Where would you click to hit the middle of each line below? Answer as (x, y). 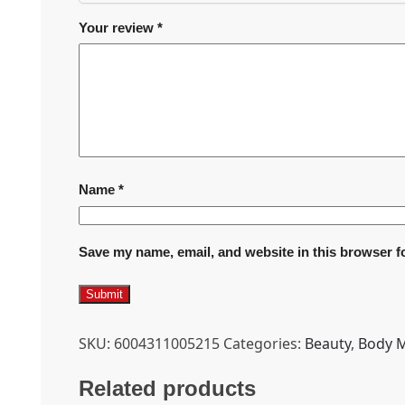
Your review (118, 28)
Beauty (328, 344)
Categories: (264, 344)
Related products (167, 389)
